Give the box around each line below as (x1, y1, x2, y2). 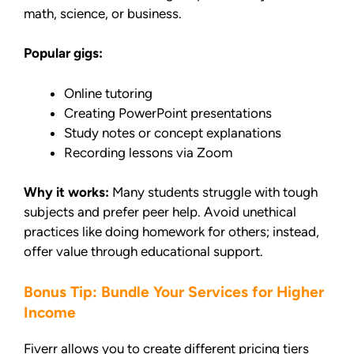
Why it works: (24, 184, 109, 201)
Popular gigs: (24, 45, 103, 62)
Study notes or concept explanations (64, 124, 281, 141)
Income (24, 303, 76, 322)
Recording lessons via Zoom (64, 144, 232, 160)
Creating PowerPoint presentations (64, 104, 272, 121)
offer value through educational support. (24, 243, 263, 260)
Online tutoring (64, 85, 153, 101)
